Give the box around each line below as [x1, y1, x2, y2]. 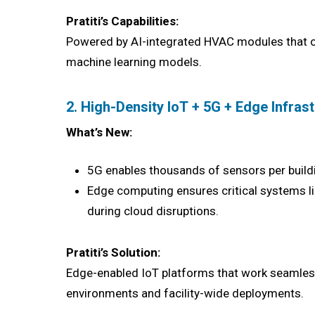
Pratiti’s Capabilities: [66, 13, 179, 28]
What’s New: [66, 124, 133, 139]
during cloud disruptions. [87, 204, 219, 219]
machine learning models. [66, 54, 202, 69]
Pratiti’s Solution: [66, 245, 161, 260]
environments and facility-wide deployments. [66, 286, 304, 301]
